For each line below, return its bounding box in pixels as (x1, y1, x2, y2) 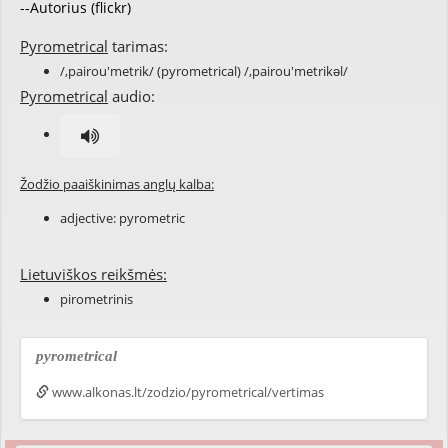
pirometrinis (60, 290, 133, 308)
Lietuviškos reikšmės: (20, 264, 167, 284)
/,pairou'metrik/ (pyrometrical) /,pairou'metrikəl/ (60, 62, 348, 80)
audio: (108, 86, 155, 106)
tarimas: (108, 36, 168, 56)
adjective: (60, 209, 119, 227)
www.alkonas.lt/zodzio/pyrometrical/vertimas (49, 383, 324, 401)
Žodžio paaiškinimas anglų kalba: (20, 175, 214, 193)
